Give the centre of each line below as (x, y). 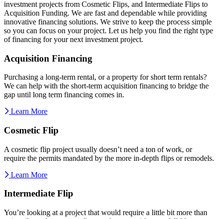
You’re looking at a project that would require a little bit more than (106, 213)
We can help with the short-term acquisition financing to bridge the (106, 86)
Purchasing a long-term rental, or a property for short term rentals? (105, 77)
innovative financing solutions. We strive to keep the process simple (108, 22)
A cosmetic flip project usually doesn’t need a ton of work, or (98, 149)
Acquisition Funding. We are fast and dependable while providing (105, 13)
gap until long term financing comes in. (64, 95)
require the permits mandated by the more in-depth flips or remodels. (109, 158)
